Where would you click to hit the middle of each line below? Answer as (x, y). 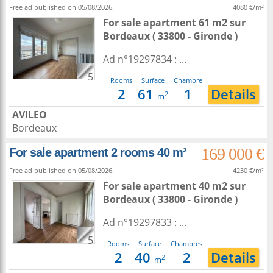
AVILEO (30, 115)
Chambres (186, 243)
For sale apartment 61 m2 (166, 23)
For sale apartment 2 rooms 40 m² (98, 152)
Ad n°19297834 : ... (145, 59)
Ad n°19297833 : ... (145, 222)
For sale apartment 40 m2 (166, 186)
